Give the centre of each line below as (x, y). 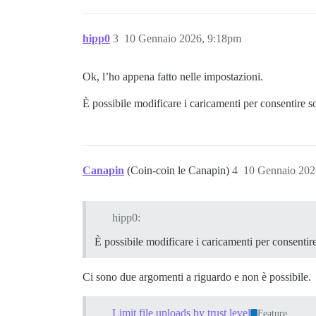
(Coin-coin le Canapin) (180, 170)
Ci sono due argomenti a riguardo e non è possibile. (197, 276)
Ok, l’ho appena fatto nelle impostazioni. (173, 77)
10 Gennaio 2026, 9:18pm (183, 38)
